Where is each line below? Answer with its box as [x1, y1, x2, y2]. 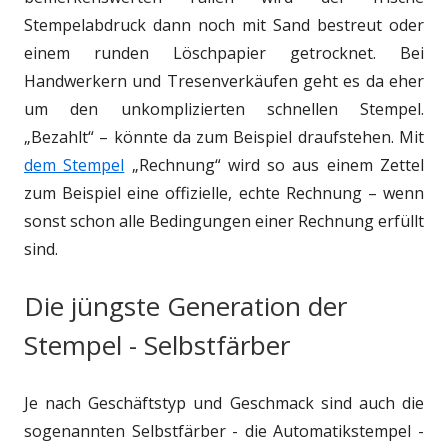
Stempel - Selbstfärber [24, 326, 290, 363]
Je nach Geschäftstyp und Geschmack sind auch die [24, 391, 424, 414]
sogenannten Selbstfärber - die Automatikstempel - [24, 419, 424, 442]
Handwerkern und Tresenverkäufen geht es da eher [24, 69, 424, 92]
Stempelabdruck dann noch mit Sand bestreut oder [24, 13, 424, 36]
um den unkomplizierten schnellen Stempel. [24, 97, 424, 120]
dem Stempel [24, 153, 125, 176]
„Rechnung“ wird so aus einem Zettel [124, 153, 425, 176]
